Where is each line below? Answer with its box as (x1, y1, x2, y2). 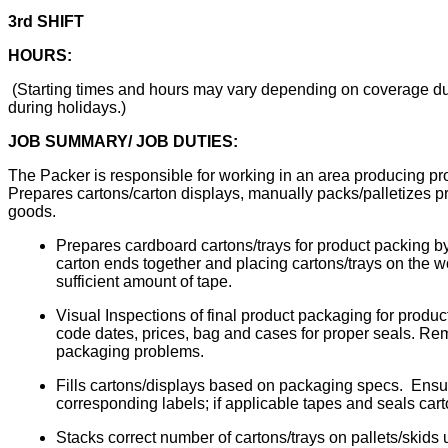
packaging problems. (56, 342, 204, 360)
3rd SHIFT (8, 12, 84, 30)
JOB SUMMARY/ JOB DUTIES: (8, 132, 238, 150)
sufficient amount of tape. (56, 272, 232, 290)
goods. (8, 202, 56, 220)
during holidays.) (8, 98, 126, 116)
